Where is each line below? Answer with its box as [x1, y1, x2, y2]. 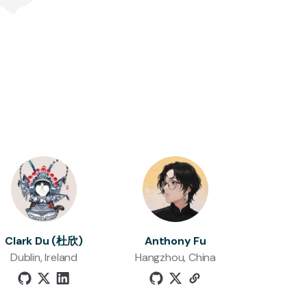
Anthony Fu [145, 234, 206, 248]
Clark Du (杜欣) [5, 234, 83, 248]
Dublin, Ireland [10, 250, 77, 265]
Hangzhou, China [135, 250, 216, 265]
